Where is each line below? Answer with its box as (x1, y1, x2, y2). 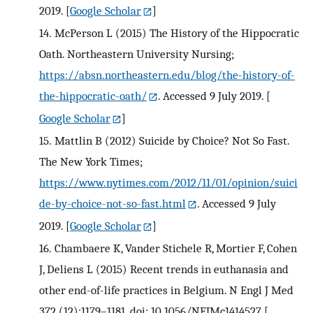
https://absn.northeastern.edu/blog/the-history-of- (39, 68, 295, 82)
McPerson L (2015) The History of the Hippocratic (54, 26, 299, 41)
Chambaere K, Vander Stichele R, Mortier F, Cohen (54, 240, 297, 255)
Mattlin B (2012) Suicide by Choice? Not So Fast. (54, 133, 289, 148)
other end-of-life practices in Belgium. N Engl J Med (39, 282, 293, 297)
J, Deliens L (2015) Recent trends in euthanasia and (39, 261, 289, 276)
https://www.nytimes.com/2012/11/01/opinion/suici (39, 175, 298, 190)
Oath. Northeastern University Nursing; (39, 47, 234, 61)
